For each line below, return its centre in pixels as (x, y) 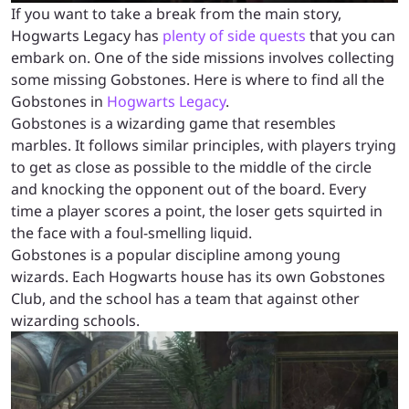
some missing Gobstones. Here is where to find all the (198, 79)
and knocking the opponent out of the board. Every (189, 189)
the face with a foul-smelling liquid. (131, 232)
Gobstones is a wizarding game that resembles (173, 123)
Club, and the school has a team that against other (185, 298)
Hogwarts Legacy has (87, 35)
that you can (351, 35)
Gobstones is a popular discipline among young (176, 254)
